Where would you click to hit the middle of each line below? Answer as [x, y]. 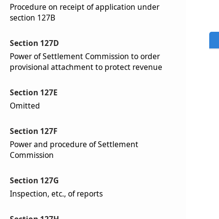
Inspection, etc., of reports [56, 194]
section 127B [33, 18]
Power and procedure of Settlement [74, 144]
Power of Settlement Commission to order [85, 56]
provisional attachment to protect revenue [86, 67]
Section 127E [34, 92]
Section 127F [34, 131]
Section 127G [34, 180]
